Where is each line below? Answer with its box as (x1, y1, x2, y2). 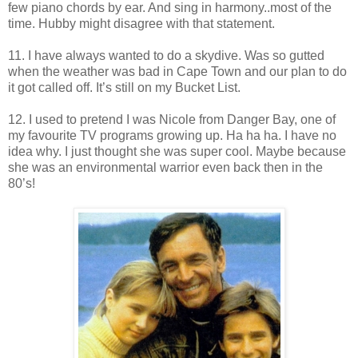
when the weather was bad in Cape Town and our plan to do (8, 64, 347, 78)
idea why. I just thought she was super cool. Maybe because (8, 144, 346, 158)
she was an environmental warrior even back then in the (8, 160, 323, 174)
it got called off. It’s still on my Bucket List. (8, 80, 241, 94)
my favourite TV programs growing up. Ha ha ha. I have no (8, 128, 336, 142)
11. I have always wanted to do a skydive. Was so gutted (8, 48, 324, 62)
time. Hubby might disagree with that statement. (8, 16, 275, 30)
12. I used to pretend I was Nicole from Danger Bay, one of (8, 112, 336, 126)
